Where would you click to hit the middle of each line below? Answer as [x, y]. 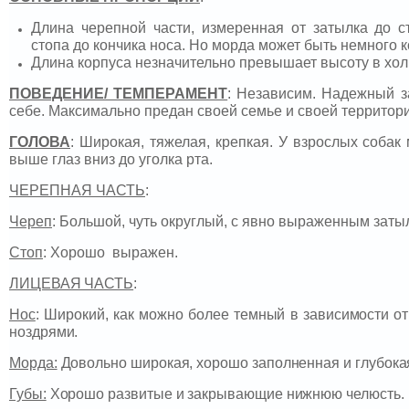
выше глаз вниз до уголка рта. [111, 160]
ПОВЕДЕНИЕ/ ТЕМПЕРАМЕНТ [119, 94]
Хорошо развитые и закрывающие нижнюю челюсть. [225, 394]
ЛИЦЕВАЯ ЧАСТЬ [72, 284]
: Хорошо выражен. [110, 253]
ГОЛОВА [40, 142]
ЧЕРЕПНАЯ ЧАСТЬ [77, 191]
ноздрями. [44, 332]
